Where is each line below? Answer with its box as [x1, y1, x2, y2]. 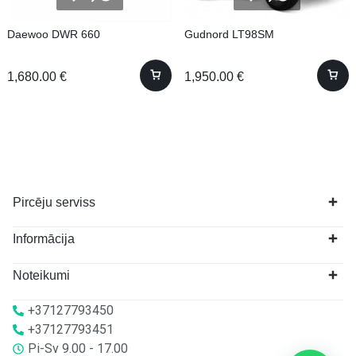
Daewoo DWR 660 [7, 27, 100, 41]
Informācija [13, 231, 75, 246]
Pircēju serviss [13, 195, 95, 209]
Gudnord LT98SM [184, 27, 274, 41]
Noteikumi [13, 268, 70, 282]
